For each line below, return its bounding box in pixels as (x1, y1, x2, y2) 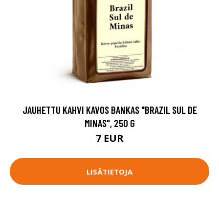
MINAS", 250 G (84, 117, 135, 129)
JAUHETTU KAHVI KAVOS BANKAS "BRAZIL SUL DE (22, 104, 197, 116)
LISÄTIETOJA (87, 166, 132, 176)
